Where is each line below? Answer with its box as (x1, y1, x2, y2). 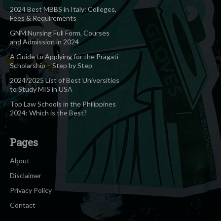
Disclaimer (10, 171, 41, 180)
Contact (10, 200, 36, 209)
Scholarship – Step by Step (10, 61, 92, 70)
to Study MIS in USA (10, 84, 73, 93)
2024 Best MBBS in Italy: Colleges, (10, 4, 116, 13)
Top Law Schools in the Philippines (10, 99, 116, 108)
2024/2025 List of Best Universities (10, 75, 119, 84)
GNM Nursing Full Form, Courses (10, 28, 110, 37)
